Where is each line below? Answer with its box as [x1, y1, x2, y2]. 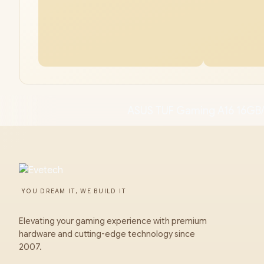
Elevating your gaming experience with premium [19, 216, 207, 226]
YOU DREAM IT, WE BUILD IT [21, 187, 127, 195]
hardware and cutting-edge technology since [19, 229, 195, 239]
